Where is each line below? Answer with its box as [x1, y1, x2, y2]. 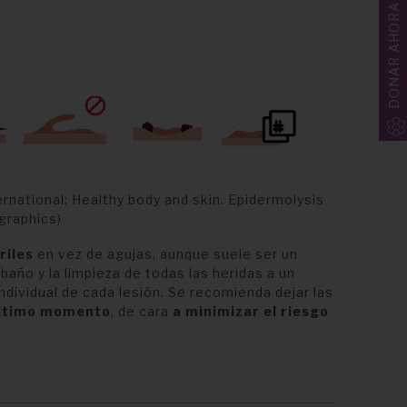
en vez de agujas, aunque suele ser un [33, 246, 298, 263]
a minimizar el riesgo [172, 303, 329, 320]
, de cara [110, 303, 173, 320]
